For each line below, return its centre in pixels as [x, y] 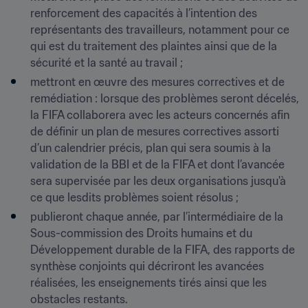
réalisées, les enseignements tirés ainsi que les [148, 283]
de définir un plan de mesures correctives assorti [155, 131]
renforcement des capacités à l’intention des [144, 13]
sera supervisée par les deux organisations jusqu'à [158, 181]
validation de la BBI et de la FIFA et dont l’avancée [157, 164]
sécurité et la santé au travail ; [107, 63]
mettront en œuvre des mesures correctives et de [157, 82]
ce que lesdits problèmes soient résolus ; [134, 197]
